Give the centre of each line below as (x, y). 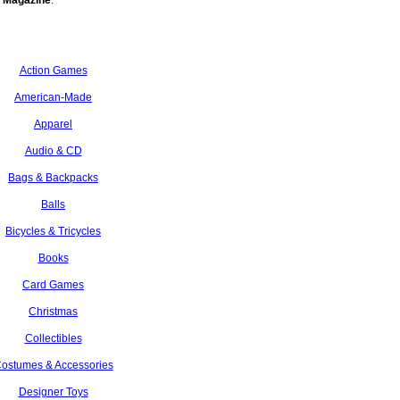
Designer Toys (53, 392)
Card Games (53, 285)
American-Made (53, 97)
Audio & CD (53, 151)
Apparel (53, 124)
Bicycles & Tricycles (53, 231)
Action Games (53, 71)
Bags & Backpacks (53, 178)
